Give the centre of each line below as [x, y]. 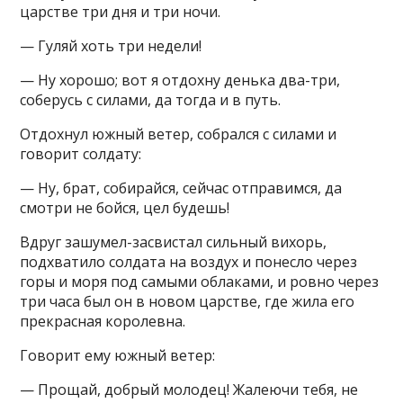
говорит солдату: [81, 154]
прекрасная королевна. [103, 321]
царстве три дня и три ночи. [121, 12]
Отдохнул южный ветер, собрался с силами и [179, 134]
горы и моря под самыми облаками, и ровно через [200, 282]
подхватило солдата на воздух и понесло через [189, 262]
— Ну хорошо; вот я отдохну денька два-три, [180, 80]
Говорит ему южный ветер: [118, 355]
